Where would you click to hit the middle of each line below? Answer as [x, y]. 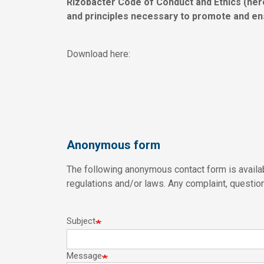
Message [85, 256]
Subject [81, 221]
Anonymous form [114, 145]
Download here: [99, 54]
